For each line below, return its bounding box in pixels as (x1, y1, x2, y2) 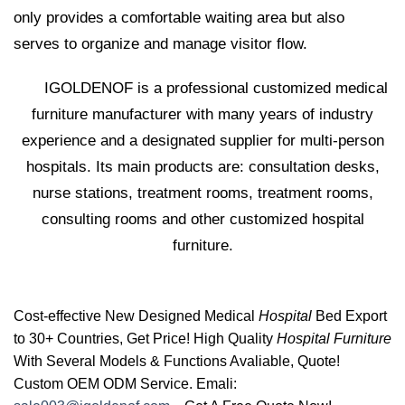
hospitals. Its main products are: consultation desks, (25, 158, 380, 176)
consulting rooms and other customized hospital (41, 211, 364, 229)
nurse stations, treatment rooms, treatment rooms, (32, 184, 373, 202)
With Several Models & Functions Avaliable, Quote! (14, 353, 340, 370)
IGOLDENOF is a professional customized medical (17, 80, 388, 98)
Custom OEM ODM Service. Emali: (14, 376, 237, 392)
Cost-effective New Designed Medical (14, 308, 259, 325)
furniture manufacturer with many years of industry (32, 106, 373, 124)
